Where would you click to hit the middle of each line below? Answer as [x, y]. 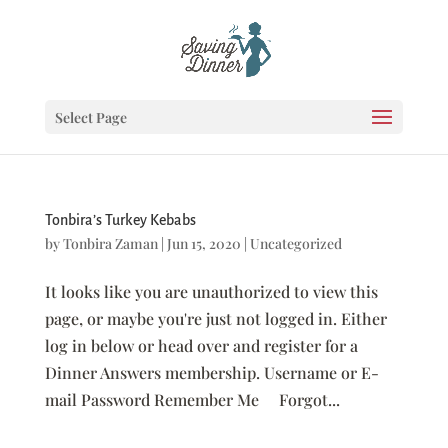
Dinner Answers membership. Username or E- [211, 372]
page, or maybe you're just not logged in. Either [215, 318]
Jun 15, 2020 [203, 243]
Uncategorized [295, 243]
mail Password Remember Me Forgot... [192, 399]
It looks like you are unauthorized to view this [211, 291]
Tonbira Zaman [110, 243]
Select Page [90, 117]
